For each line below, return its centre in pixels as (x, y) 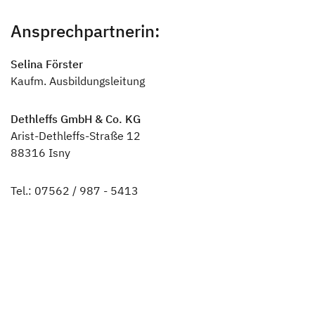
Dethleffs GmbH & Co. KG (76, 119)
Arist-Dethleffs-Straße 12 (76, 136)
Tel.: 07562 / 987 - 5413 (75, 191)
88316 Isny (40, 153)
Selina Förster (47, 64)
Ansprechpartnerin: (85, 31)
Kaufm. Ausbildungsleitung (78, 81)
